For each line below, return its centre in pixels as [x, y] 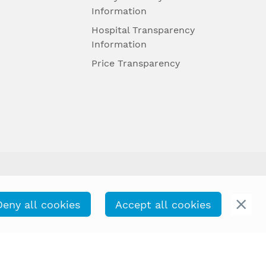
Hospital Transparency [143, 30]
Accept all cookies [163, 204]
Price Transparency [135, 64]
